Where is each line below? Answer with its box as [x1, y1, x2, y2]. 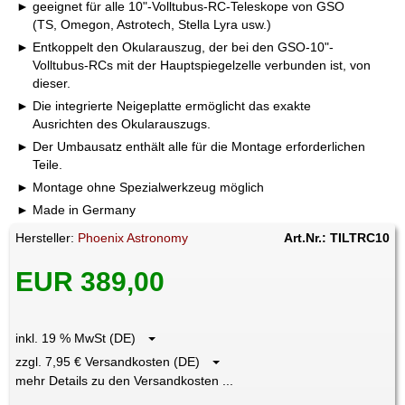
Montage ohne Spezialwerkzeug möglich [29, 179, 265, 194]
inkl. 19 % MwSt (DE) [15, 330, 147, 345]
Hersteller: [15, 230, 79, 245]
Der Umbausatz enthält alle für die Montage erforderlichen [29, 138, 366, 154]
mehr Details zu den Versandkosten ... [15, 372, 234, 388]
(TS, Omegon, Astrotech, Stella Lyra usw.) [33, 16, 272, 32]
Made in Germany [29, 202, 137, 217]
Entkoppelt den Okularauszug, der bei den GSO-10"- [29, 39, 334, 54]
